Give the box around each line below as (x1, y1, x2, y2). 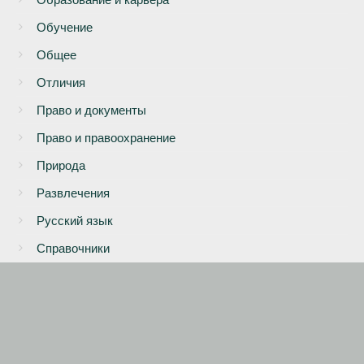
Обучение (37, 20, 93, 35)
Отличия (37, 76, 85, 90)
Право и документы (37, 103, 146, 118)
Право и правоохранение (37, 131, 175, 145)
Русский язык (37, 214, 113, 228)
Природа (37, 158, 85, 173)
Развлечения (37, 186, 110, 201)
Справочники (37, 241, 110, 256)
